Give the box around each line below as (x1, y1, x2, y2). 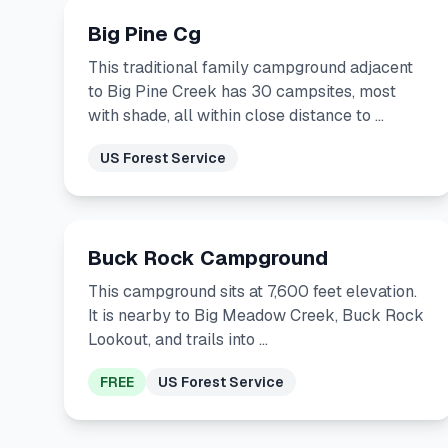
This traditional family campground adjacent (88, 57, 413, 78)
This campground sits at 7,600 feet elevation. (88, 281, 417, 302)
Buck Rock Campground (88, 245, 328, 271)
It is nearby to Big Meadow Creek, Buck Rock (88, 305, 424, 326)
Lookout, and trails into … (88, 329, 268, 350)
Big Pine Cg (88, 21, 201, 47)
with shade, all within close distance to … (88, 105, 384, 126)
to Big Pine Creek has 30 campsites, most (88, 81, 396, 102)
